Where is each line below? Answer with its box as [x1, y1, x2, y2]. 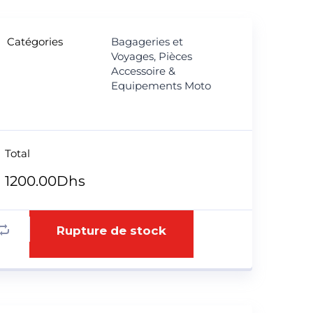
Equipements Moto [110, 79, 211, 92]
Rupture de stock [56, 224, 166, 238]
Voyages [110, 50, 154, 63]
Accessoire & [110, 64, 175, 78]
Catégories [6, 35, 63, 48]
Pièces [158, 50, 192, 63]
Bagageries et [110, 35, 183, 48]
